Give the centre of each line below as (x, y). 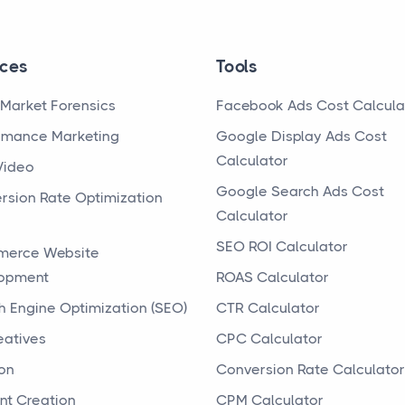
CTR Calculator (268, 308)
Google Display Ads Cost (301, 136)
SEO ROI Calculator (282, 246)
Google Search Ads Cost (300, 191)
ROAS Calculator (273, 277)
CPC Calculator (269, 339)
